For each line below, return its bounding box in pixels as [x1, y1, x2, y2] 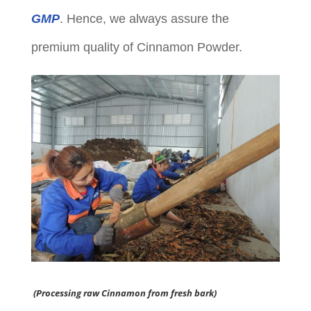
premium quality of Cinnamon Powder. [31, 40, 242, 55]
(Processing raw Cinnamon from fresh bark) [33, 286, 217, 299]
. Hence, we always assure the [59, 12, 229, 26]
